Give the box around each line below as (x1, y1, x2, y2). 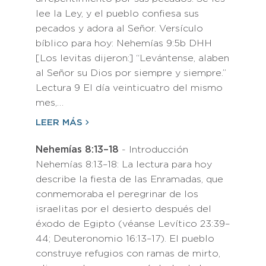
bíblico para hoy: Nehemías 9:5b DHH (36, 39, 212, 48)
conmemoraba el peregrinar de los (36, 190, 198, 199)
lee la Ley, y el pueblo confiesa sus (36, 9, 199, 18)
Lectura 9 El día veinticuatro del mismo (36, 84, 223, 93)
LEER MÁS (36, 119, 83, 126)
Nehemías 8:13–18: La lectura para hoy (36, 160, 212, 169)
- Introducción (119, 145, 188, 154)
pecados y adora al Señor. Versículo (36, 24, 203, 33)
